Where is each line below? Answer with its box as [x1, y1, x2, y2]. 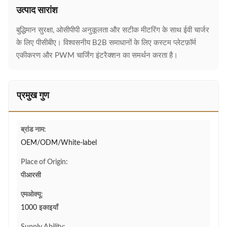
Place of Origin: [21, 159, 68, 166]
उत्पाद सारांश [16, 6, 58, 15]
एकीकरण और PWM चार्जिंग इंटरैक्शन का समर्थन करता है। [16, 52, 178, 59]
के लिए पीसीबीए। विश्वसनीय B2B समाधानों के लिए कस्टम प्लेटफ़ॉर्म [16, 39, 196, 47]
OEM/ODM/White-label [21, 139, 97, 146]
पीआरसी [21, 172, 41, 179]
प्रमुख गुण [17, 91, 49, 100]
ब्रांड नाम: [21, 126, 46, 133]
